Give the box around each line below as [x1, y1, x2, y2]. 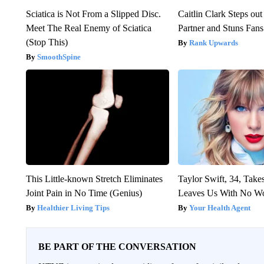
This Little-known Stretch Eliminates [25, 173, 163, 184]
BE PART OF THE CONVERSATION [38, 241, 196, 252]
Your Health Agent [189, 203, 251, 212]
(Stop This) [25, 37, 68, 47]
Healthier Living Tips [37, 203, 110, 212]
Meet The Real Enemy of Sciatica [25, 22, 151, 33]
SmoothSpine [37, 52, 81, 61]
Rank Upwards [189, 38, 239, 47]
